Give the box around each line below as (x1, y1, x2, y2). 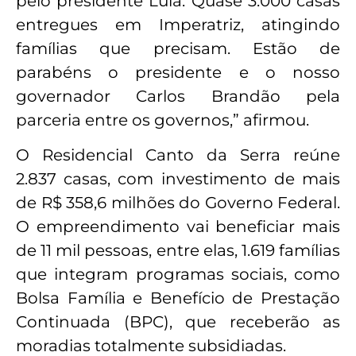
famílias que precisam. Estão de (16, 38, 340, 58)
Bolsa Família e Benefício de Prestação (16, 288, 340, 308)
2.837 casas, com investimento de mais (16, 169, 340, 189)
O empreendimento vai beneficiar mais (16, 217, 340, 237)
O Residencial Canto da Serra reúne (16, 145, 340, 165)
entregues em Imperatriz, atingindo (16, 14, 340, 34)
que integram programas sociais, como (16, 265, 340, 284)
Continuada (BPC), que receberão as (16, 312, 340, 332)
